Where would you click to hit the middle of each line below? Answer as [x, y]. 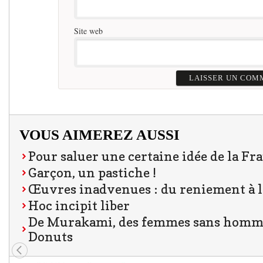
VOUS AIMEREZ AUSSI [100, 135]
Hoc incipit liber [79, 206]
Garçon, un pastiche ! [92, 173]
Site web [89, 31]
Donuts [50, 237]
